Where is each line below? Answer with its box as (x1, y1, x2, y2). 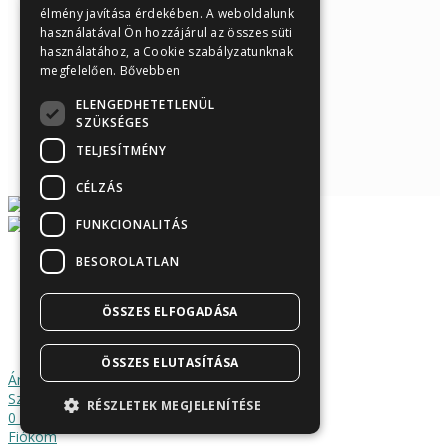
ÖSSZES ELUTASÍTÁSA (101, 354, 239, 371)
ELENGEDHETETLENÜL (76, 95, 215, 113)
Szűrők (8, 388, 52, 408)
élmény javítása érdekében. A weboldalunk (40, 5, 295, 22)
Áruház (8, 369, 53, 389)
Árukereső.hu (191, 277, 257, 290)
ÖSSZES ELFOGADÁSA (102, 303, 238, 320)
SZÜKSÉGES (76, 113, 150, 131)
